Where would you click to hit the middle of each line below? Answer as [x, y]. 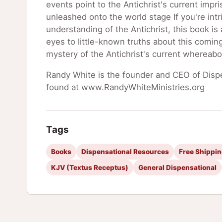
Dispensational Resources [125, 152]
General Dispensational [177, 168]
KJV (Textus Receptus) [89, 168]
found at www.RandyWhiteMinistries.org [125, 87]
